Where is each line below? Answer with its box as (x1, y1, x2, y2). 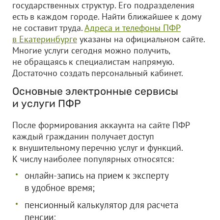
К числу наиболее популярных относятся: (12, 153, 174, 165)
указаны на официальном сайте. (77, 33, 205, 45)
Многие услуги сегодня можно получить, (12, 45, 170, 56)
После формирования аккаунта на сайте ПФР (12, 119, 190, 131)
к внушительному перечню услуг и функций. (12, 142, 183, 153)
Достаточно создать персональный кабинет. (12, 67, 183, 79)
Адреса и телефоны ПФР (84, 22, 181, 33)
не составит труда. (12, 22, 84, 33)
